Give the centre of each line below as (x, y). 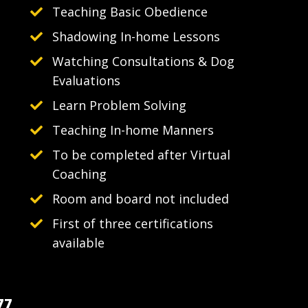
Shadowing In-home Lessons (136, 37)
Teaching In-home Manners (133, 130)
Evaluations (86, 81)
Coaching (79, 174)
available (78, 243)
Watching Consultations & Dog (143, 62)
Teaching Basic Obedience (130, 12)
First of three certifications (133, 224)
